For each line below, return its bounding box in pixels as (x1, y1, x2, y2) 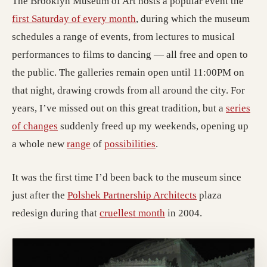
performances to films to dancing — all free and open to (12, 49, 248, 60)
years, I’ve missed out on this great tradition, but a (12, 103, 226, 114)
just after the (12, 189, 67, 201)
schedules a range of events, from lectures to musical (12, 31, 235, 42)
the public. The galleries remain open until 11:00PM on (12, 67, 244, 78)
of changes (12, 120, 58, 132)
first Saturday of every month (12, 13, 136, 24)
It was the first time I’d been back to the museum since (12, 171, 241, 183)
